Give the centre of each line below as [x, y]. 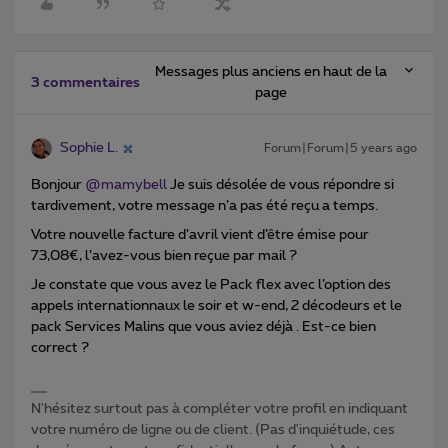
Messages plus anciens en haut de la [270, 72]
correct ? [61, 348]
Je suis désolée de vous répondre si [280, 185]
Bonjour [58, 185]
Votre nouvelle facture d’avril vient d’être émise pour [200, 235]
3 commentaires [85, 83]
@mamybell [126, 185]
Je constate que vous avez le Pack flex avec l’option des [211, 285]
